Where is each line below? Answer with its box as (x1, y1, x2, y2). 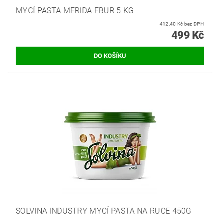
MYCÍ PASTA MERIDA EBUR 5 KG (16, 6, 134, 16)
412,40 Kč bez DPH (184, 21, 204, 27)
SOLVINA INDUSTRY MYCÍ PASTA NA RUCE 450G (16, 206, 192, 216)
